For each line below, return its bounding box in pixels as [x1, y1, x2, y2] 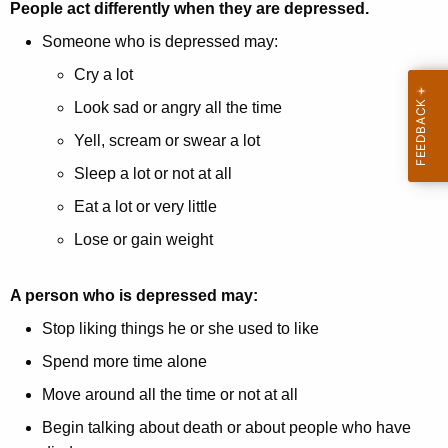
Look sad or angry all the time [74, 99, 282, 117]
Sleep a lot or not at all [74, 165, 236, 183]
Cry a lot [74, 66, 133, 84]
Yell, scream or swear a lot [74, 132, 260, 150]
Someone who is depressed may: [42, 33, 278, 51]
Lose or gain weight [74, 231, 221, 249]
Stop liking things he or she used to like [42, 320, 319, 338]
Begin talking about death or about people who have [42, 419, 411, 437]
